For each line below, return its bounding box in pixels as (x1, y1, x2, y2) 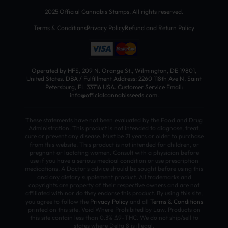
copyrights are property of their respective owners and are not (28, 181, 199, 189)
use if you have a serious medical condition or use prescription (30, 156, 198, 164)
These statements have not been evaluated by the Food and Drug (25, 116, 203, 124)
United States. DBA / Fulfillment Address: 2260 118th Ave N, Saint (26, 74, 202, 82)
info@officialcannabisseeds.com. (69, 91, 159, 99)
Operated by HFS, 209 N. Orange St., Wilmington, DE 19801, (32, 66, 196, 74)
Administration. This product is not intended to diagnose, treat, (28, 124, 200, 132)
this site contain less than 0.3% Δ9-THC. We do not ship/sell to (30, 213, 198, 221)
